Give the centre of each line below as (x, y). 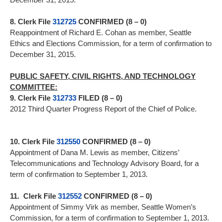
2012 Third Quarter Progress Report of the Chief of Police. (103, 109)
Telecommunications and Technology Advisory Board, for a (104, 164)
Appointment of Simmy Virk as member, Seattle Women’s (103, 207)
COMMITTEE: (34, 87)
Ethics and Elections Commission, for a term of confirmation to (111, 44)
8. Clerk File (31, 22)
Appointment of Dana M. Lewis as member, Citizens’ (94, 153)
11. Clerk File (34, 196)
